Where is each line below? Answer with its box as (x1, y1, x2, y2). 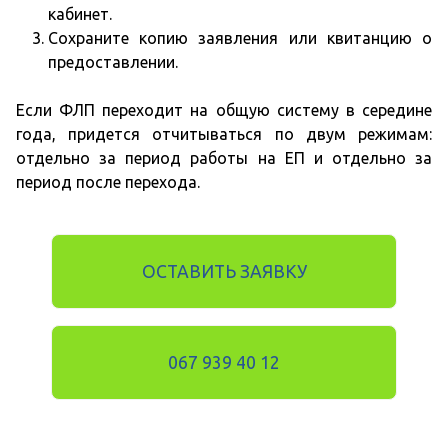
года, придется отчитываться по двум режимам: (16, 125, 432, 144)
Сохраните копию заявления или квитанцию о (48, 29, 432, 48)
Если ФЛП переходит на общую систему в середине (16, 101, 432, 120)
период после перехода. (16, 173, 200, 192)
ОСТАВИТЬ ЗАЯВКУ (141, 261, 307, 281)
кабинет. (48, 5, 112, 24)
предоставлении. (48, 53, 178, 72)
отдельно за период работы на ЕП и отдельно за (16, 149, 432, 168)
